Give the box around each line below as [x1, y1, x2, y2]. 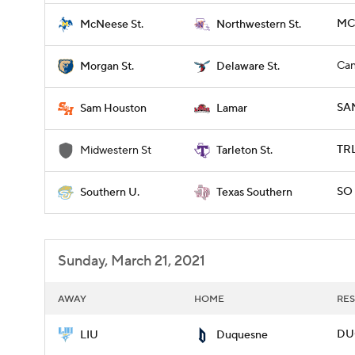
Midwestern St [80, 143, 151, 158]
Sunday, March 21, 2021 [58, 252, 205, 270]
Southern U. [80, 185, 139, 200]
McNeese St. [80, 17, 143, 32]
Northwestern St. [216, 17, 301, 32]
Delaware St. [216, 59, 280, 74]
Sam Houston [80, 101, 147, 116]
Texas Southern [216, 185, 292, 200]
